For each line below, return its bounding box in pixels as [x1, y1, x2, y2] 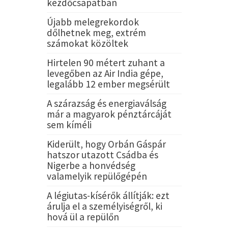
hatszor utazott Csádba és [46, 148, 158, 161]
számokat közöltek [46, 37, 128, 49]
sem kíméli [46, 118, 92, 131]
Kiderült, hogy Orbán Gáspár [46, 137, 166, 150]
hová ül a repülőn [46, 210, 119, 223]
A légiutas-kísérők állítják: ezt [46, 189, 169, 202]
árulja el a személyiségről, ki [46, 199, 162, 212]
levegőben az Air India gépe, [46, 67, 163, 79]
